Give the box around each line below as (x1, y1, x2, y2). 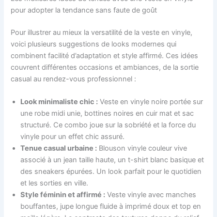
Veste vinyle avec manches (105, 190, 197, 200)
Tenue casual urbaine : (20, 144, 97, 153)
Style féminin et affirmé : (20, 190, 106, 200)
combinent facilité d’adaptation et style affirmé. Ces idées (11, 51, 199, 60)
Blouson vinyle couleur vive (97, 144, 187, 153)
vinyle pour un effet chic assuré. (20, 132, 125, 141)
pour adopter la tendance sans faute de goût (11, 6, 157, 15)
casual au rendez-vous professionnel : (11, 74, 137, 83)
